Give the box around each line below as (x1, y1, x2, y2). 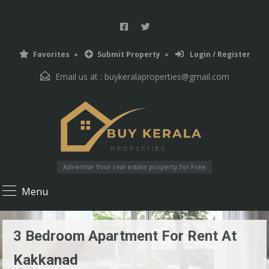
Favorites (32, 49, 70, 59)
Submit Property (97, 49, 160, 59)
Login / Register (187, 49, 250, 59)
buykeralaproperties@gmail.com (104, 71, 229, 82)
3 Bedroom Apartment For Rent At (13, 228, 237, 245)
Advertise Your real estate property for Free (63, 162, 206, 172)
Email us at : (52, 71, 104, 82)
